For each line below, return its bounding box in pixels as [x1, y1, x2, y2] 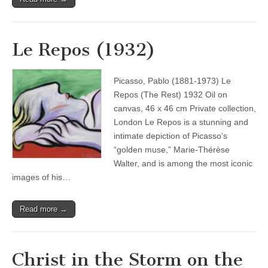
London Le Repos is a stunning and [114, 117, 248, 127]
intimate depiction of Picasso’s [114, 131, 227, 141]
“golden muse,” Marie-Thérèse [114, 145, 230, 154]
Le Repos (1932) [12, 39, 156, 60]
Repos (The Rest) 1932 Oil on [114, 90, 227, 99]
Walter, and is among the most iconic [114, 159, 252, 168]
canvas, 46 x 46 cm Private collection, [114, 103, 256, 113]
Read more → [20, 205, 68, 214]
